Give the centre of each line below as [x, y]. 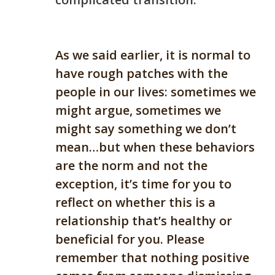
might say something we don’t [146, 129]
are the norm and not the [131, 166]
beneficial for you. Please [130, 239]
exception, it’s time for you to [143, 184]
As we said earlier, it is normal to [153, 55]
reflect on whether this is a [135, 203]
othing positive [204, 258]
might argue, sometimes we [138, 110]
